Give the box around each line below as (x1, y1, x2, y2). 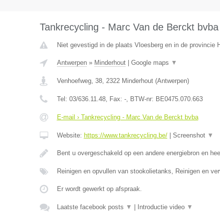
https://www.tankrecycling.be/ (83, 132, 167, 139)
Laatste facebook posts (56, 203, 126, 211)
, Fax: (105, 95, 124, 103)
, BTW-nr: (126, 95, 156, 103)
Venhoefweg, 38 (56, 77, 102, 84)
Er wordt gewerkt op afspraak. (56, 185, 142, 192)
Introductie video (137, 203, 187, 211)
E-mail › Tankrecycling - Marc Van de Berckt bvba (56, 113, 198, 121)
